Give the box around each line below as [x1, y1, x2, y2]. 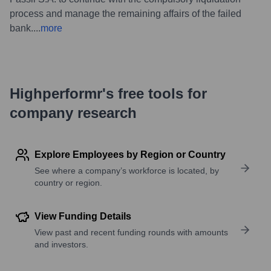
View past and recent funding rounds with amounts [34, 227, 228, 237]
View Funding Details [34, 211, 131, 221]
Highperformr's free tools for [10, 85, 207, 102]
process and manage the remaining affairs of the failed [10, 8, 241, 19]
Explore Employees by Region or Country [34, 149, 226, 160]
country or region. [34, 177, 102, 188]
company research [10, 104, 137, 121]
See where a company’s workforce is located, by [34, 165, 219, 175]
